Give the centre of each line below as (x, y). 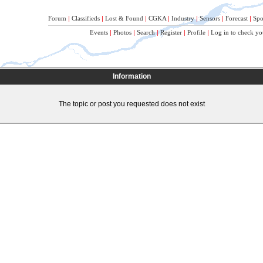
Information (131, 76)
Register (171, 32)
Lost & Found (124, 18)
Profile (196, 32)
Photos (122, 32)
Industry (183, 18)
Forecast (237, 18)
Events (99, 32)
